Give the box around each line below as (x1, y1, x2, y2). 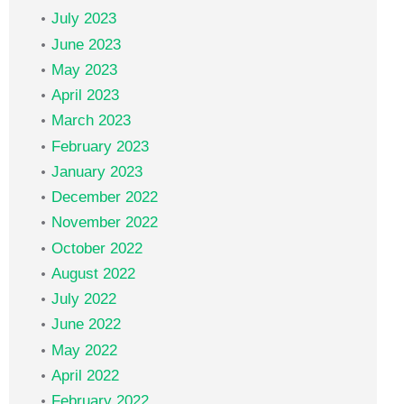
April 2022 (51, 366, 119, 384)
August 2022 (51, 264, 135, 282)
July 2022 (51, 290, 116, 308)
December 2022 (51, 188, 158, 207)
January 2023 (51, 162, 142, 180)
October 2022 (51, 239, 142, 257)
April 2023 (51, 87, 119, 105)
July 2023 (51, 10, 116, 28)
